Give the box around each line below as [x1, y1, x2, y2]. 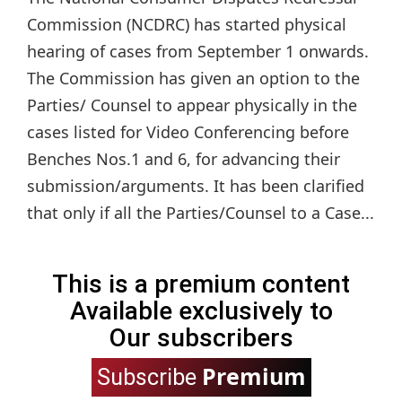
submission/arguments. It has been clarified [27, 175, 364, 197]
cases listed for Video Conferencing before [27, 121, 349, 144]
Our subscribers [109, 323, 293, 354]
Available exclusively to [69, 296, 333, 327]
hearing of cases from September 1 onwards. [27, 40, 369, 63]
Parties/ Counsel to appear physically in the [27, 94, 357, 117]
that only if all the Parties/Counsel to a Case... [27, 202, 374, 224]
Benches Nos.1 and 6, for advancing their [27, 148, 340, 170]
